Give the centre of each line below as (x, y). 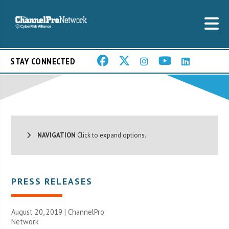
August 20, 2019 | (40, 212)
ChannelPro (86, 212)
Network (25, 221)
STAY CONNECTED (43, 61)
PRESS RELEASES (52, 181)
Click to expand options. (111, 135)
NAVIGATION (53, 135)
